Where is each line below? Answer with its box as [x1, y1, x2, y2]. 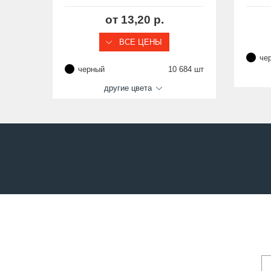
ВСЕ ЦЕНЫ [117, 38, 162, 47]
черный [78, 64, 105, 74]
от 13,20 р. [105, 13, 164, 26]
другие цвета [104, 83, 152, 93]
